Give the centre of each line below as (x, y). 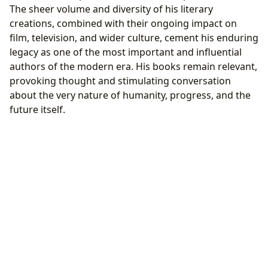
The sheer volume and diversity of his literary (111, 9)
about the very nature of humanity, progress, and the (130, 95)
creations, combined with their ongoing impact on (123, 24)
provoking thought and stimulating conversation (120, 81)
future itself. (37, 110)
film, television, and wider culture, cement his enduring (134, 38)
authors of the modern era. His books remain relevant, (133, 67)
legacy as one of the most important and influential (126, 52)
